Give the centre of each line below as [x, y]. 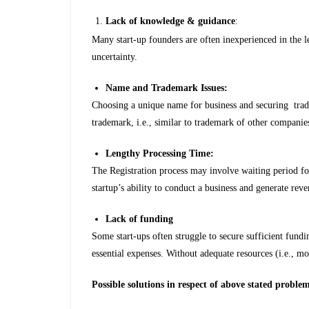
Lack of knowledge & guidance [170, 21]
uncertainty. [116, 57]
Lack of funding [139, 219]
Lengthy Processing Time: [160, 153]
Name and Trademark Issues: [168, 88]
